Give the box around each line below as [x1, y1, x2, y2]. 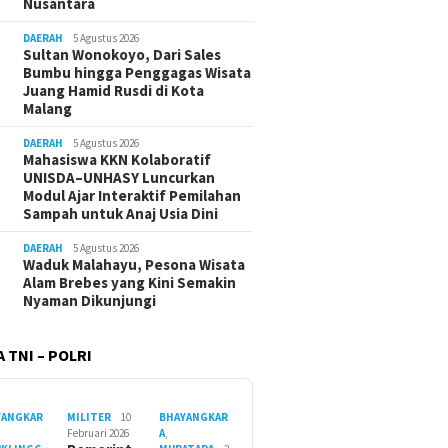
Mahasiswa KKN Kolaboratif [23, 150, 212, 170]
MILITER [66, 410, 111, 425]
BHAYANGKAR [159, 410, 229, 425]
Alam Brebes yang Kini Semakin [23, 273, 237, 293]
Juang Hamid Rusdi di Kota [23, 81, 205, 101]
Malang [23, 99, 73, 119]
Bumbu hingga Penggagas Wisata [23, 63, 252, 83]
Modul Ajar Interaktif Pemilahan [23, 186, 242, 206]
